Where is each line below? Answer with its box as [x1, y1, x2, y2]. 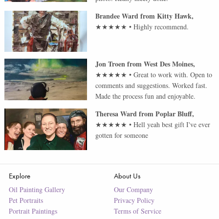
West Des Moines [144, 59, 194, 69]
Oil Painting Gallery [8, 184, 65, 194]
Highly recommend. [133, 22, 189, 31]
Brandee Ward [95, 10, 139, 21]
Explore [8, 171, 30, 180]
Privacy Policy [113, 195, 154, 205]
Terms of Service [113, 206, 161, 216]
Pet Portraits [8, 195, 43, 205]
